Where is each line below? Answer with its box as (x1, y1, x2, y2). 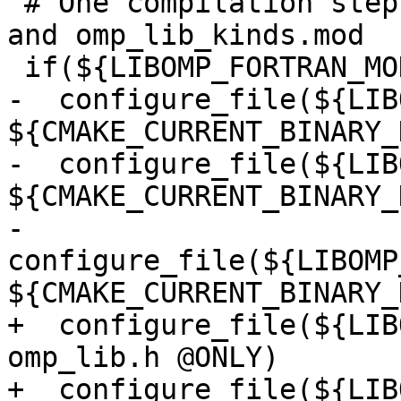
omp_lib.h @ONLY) (7, 341, 279, 374)
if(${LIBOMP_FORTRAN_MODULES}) (7, 51, 24, 84)
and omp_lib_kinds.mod (7, 19, 364, 52)
